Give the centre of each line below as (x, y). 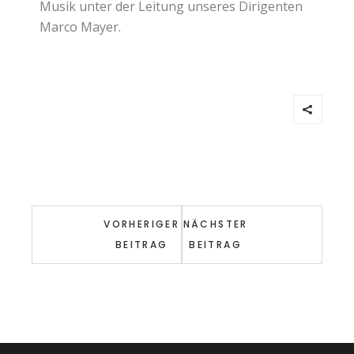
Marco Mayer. (81, 27)
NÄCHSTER (215, 224)
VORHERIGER (142, 224)
